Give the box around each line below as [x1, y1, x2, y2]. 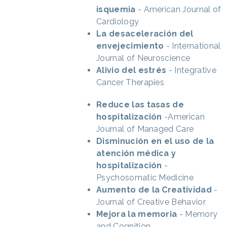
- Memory [177, 209, 218, 219]
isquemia [96, 4, 136, 14]
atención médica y [96, 148, 176, 158]
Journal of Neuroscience [96, 53, 191, 63]
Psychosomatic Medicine [96, 172, 194, 182]
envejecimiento [96, 41, 164, 51]
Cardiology [96, 16, 139, 26]
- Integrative [166, 65, 216, 75]
